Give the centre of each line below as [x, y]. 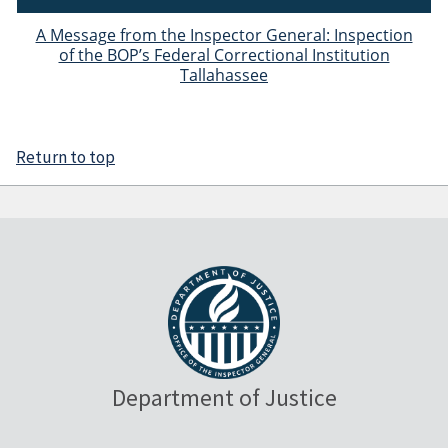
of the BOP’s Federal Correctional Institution [224, 55]
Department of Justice [224, 397]
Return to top [65, 157]
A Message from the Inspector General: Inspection [224, 35]
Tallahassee [224, 75]
